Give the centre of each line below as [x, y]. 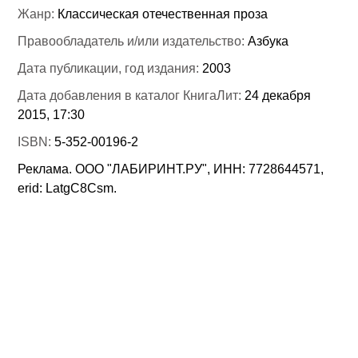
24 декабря [278, 96]
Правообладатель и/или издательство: [133, 42]
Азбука [268, 42]
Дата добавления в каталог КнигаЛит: [131, 96]
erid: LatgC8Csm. [68, 189]
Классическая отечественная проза [163, 14]
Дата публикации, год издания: [110, 69]
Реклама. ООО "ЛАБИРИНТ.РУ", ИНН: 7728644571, [171, 169]
